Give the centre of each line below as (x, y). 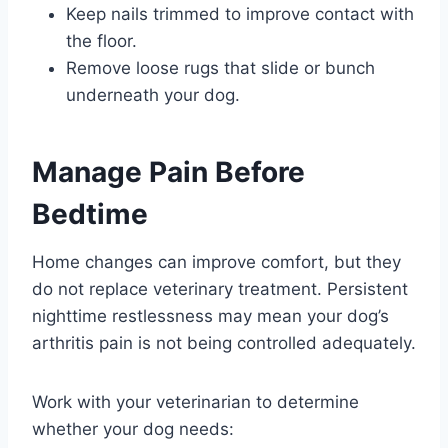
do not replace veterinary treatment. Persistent (220, 289)
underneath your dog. (153, 95)
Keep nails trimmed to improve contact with (240, 14)
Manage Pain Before (168, 172)
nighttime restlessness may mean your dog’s (210, 316)
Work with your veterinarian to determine (195, 402)
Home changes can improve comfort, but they (216, 262)
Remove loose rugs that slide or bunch (220, 68)
